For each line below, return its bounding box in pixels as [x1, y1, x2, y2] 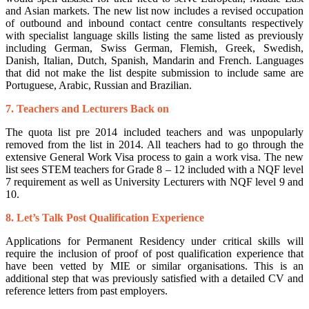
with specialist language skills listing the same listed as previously [6, 30, 303, 42]
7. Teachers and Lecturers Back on [6, 103, 169, 115]
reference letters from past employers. [6, 285, 168, 297]
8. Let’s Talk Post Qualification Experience [6, 212, 204, 224]
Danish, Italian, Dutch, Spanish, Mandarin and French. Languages [6, 54, 303, 67]
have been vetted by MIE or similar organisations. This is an [6, 260, 303, 272]
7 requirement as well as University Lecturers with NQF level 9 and [6, 176, 303, 188]
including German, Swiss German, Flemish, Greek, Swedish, [6, 42, 303, 54]
